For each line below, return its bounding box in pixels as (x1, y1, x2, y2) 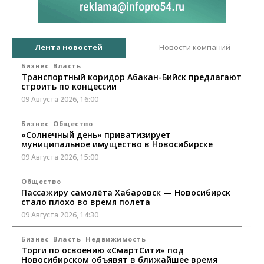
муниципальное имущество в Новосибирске (21, 138, 213, 150)
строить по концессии (21, 80, 117, 92)
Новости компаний (159, 42, 230, 53)
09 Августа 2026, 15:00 (21, 151, 98, 162)
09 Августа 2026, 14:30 (21, 209, 98, 220)
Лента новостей (35, 42, 103, 53)
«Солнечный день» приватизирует (21, 128, 171, 140)
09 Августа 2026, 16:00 (21, 94, 98, 104)
